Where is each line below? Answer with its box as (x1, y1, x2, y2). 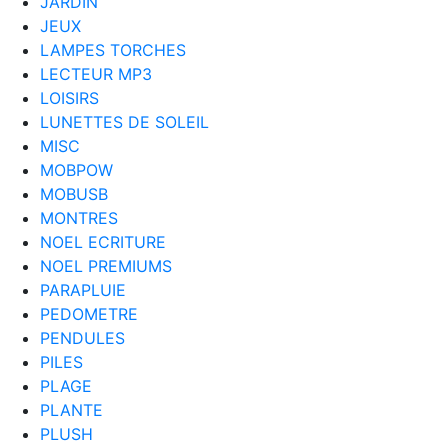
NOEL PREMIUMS (40, 255, 172, 276)
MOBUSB (40, 183, 108, 204)
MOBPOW (40, 159, 113, 180)
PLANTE (40, 399, 103, 420)
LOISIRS (40, 87, 99, 108)
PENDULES (40, 327, 125, 348)
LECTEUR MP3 (40, 63, 152, 84)
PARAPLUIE (40, 279, 126, 300)
